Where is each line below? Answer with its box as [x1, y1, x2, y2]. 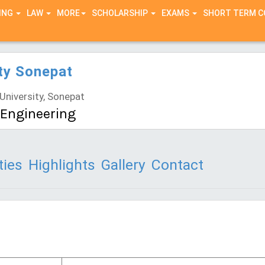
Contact [151, 156, 203, 173]
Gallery [101, 156, 146, 173]
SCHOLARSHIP [91, 8, 150, 18]
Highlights [28, 156, 95, 173]
